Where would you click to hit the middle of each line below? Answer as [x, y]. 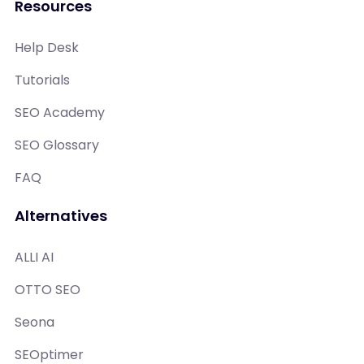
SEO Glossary [57, 145]
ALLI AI [34, 257]
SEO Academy [60, 112]
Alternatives [61, 215]
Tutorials [42, 80]
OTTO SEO [48, 289]
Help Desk [47, 47]
